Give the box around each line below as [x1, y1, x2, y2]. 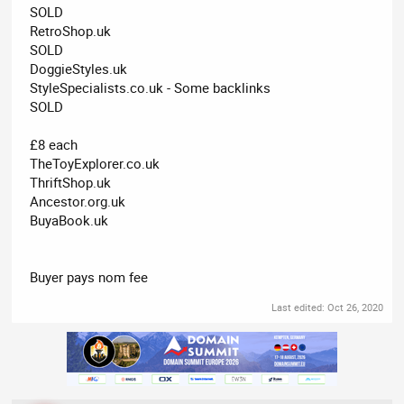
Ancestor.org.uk [30, 191, 126, 210]
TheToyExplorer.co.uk [30, 153, 161, 172]
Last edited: [271, 300, 327, 315]
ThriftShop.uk [30, 172, 112, 191]
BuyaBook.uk [30, 210, 109, 229]
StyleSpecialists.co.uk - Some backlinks [30, 78, 271, 96]
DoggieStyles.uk [30, 59, 128, 78]
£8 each [30, 134, 78, 153]
